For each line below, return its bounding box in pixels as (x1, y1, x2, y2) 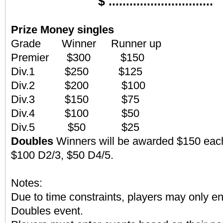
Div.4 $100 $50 (11, 107, 139, 120)
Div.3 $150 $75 (11, 93, 139, 106)
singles (77, 23, 114, 36)
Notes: (11, 177, 42, 190)
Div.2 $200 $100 (11, 79, 145, 92)
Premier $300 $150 (11, 51, 144, 64)
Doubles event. (11, 205, 83, 218)
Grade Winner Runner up (11, 37, 161, 50)
